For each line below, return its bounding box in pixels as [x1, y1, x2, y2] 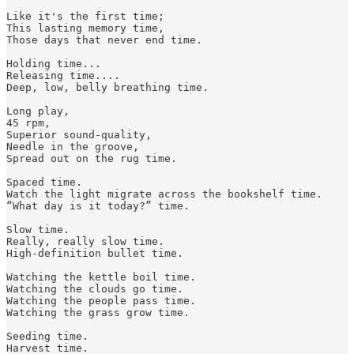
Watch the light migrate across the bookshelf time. [6, 187, 329, 200]
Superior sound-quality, [6, 128, 152, 141]
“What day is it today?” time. [6, 199, 190, 212]
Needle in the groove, [6, 140, 139, 153]
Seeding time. [6, 330, 95, 342]
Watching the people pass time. [6, 294, 196, 307]
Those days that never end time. [6, 33, 202, 46]
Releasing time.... [6, 69, 120, 81]
